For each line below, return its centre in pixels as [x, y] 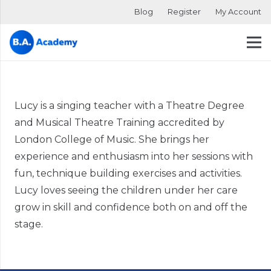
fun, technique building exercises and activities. [128, 173]
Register [184, 12]
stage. [29, 224]
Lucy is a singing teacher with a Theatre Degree [129, 105]
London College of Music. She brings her [112, 139]
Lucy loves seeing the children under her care [126, 190]
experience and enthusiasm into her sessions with [134, 156]
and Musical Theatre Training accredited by [119, 122]
